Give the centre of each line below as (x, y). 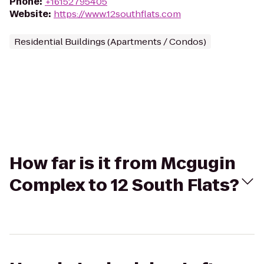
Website (29, 14)
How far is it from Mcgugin (123, 164)
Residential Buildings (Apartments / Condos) (110, 42)
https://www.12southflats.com (117, 14)
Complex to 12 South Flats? (124, 185)
